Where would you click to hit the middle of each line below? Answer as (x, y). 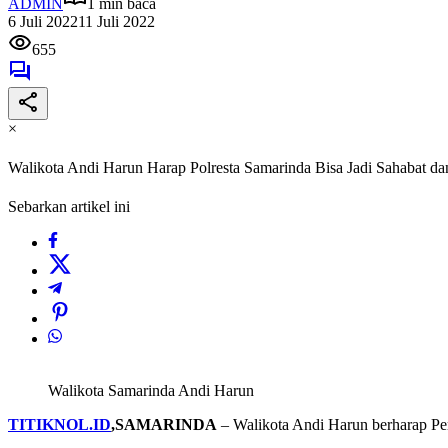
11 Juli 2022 (116, 21)
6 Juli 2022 (43, 21)
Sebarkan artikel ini (69, 207)
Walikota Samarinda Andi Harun (151, 391)
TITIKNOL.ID (59, 425)
